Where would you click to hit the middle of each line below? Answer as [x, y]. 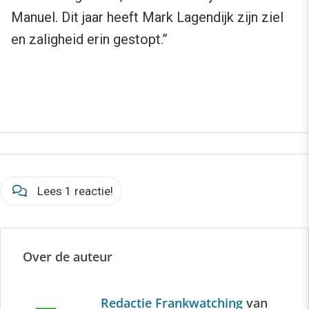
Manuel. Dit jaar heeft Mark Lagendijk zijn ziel [147, 17]
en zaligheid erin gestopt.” [89, 39]
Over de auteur [68, 257]
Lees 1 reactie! [75, 191]
